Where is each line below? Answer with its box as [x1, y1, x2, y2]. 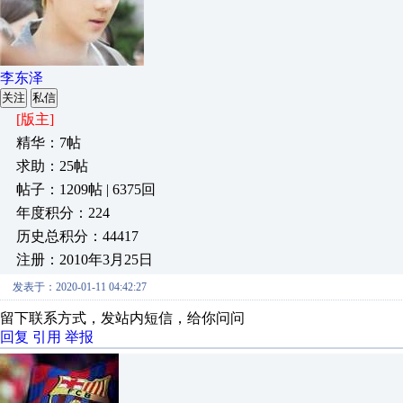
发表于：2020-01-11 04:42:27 [13, 281, 147, 293]
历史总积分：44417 [16, 228, 139, 244]
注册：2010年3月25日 [16, 252, 153, 267]
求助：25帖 [16, 158, 88, 174]
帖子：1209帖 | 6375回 [16, 182, 156, 197]
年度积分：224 [16, 205, 110, 220]
